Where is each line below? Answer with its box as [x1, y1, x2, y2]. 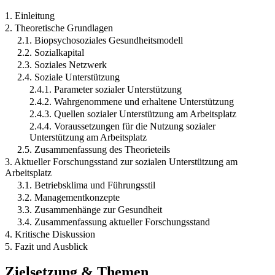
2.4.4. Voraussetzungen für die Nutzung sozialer [29, 120, 215, 131]
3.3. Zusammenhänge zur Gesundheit [17, 204, 162, 215]
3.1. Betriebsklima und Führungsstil [17, 179, 155, 190]
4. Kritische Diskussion [5, 228, 95, 239]
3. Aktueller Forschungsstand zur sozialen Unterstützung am [5, 156, 238, 167]
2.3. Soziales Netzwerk [17, 59, 107, 70]
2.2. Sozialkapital [17, 47, 84, 58]
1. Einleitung [5, 10, 55, 21]
